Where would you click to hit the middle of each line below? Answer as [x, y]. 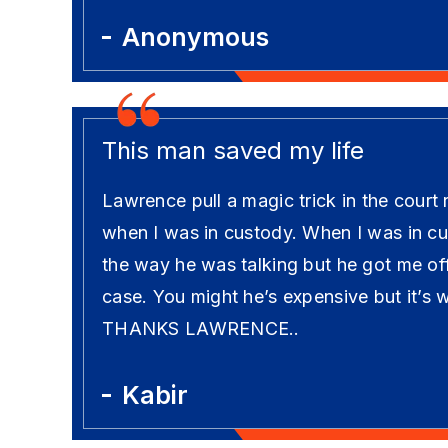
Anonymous [195, 37]
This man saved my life [233, 150]
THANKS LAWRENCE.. [201, 328]
